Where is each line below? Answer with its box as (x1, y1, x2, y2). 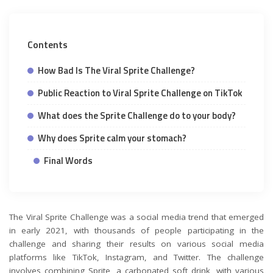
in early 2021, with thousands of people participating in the (9, 224, 264, 236)
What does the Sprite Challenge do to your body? (38, 108, 236, 122)
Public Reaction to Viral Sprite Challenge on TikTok (38, 85, 243, 100)
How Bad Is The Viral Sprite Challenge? (38, 63, 195, 77)
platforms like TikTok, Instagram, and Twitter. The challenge (9, 251, 264, 263)
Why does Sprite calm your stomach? (38, 130, 186, 145)
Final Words (44, 153, 93, 168)
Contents (27, 37, 68, 52)
